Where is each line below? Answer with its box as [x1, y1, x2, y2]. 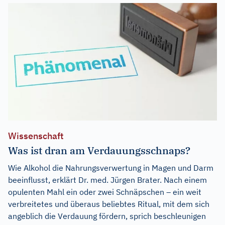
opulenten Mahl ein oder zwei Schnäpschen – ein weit [8, 186, 201, 197]
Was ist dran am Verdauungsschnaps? [8, 143, 190, 157]
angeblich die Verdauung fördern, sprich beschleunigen [8, 210, 206, 221]
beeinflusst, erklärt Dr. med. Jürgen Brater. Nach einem [8, 174, 207, 185]
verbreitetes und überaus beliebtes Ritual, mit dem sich [8, 198, 209, 209]
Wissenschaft [8, 130, 64, 142]
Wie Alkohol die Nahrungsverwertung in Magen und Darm [8, 162, 213, 173]
